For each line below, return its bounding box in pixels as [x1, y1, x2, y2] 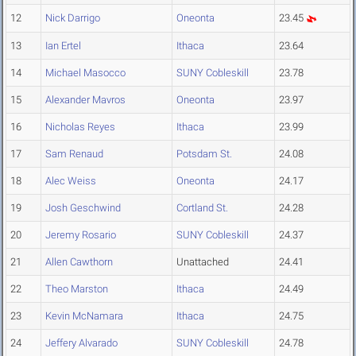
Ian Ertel [45, 40, 81, 52]
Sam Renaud [45, 148, 103, 161]
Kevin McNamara [45, 310, 123, 323]
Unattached [176, 256, 229, 269]
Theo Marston [45, 283, 108, 296]
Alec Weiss [45, 175, 96, 188]
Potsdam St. [176, 148, 232, 161]
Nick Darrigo [45, 12, 100, 25]
